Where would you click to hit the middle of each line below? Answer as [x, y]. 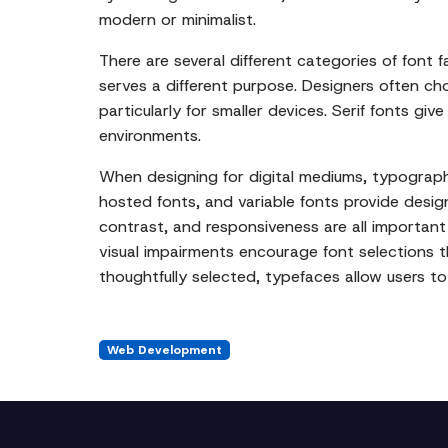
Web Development [164, 350]
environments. [150, 135]
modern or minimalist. [177, 19]
